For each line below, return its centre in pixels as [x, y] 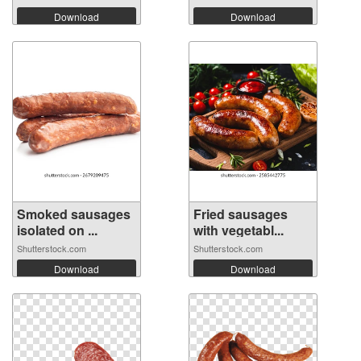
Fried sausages [241, 214]
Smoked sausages [74, 214]
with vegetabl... [239, 230]
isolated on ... [57, 230]
